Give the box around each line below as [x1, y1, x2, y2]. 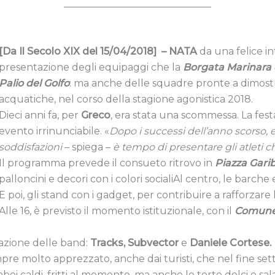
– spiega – [62, 141, 113, 153]
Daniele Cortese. [190, 236, 271, 249]
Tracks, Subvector [90, 236, 179, 249]
